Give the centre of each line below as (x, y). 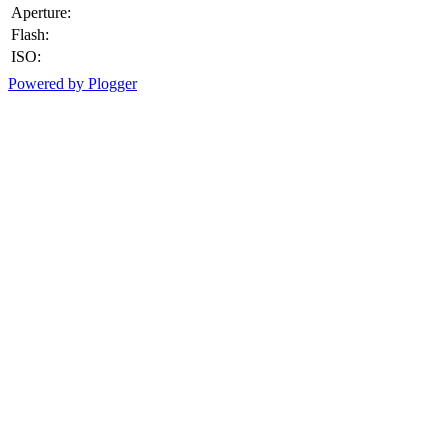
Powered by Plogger (72, 83)
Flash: (30, 34)
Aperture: (41, 12)
